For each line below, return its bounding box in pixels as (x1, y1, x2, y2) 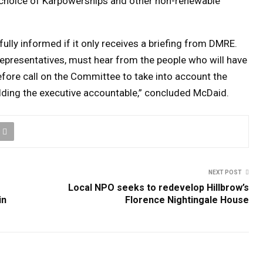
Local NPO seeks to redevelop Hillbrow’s (68, 181, 249, 193)
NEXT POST (208, 168, 242, 176)
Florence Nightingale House (125, 194, 249, 205)
